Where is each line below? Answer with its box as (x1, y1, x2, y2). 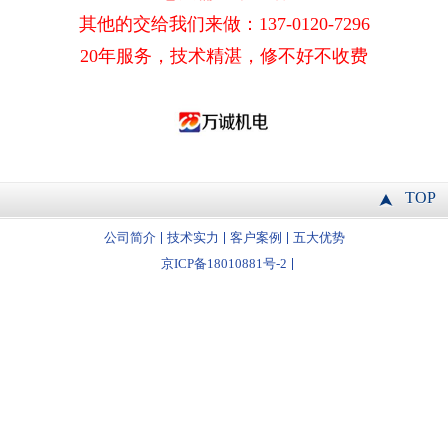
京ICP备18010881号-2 (160, 256, 287, 271)
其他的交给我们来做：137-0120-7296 (78, 14, 370, 34)
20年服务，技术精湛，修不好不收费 (80, 46, 368, 66)
